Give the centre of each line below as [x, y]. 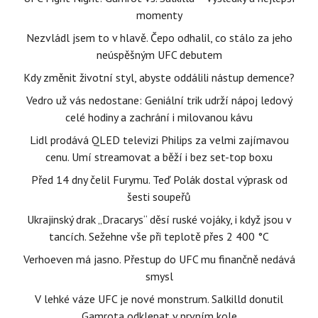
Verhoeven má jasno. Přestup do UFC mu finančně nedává [159, 259]
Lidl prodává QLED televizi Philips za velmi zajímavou [159, 140]
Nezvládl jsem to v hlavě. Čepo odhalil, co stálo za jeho [159, 38]
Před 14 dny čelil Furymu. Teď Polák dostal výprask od [159, 180]
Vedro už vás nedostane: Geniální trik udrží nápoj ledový [159, 100]
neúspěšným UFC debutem [159, 55]
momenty [159, 15]
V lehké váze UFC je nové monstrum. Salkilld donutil [159, 299]
